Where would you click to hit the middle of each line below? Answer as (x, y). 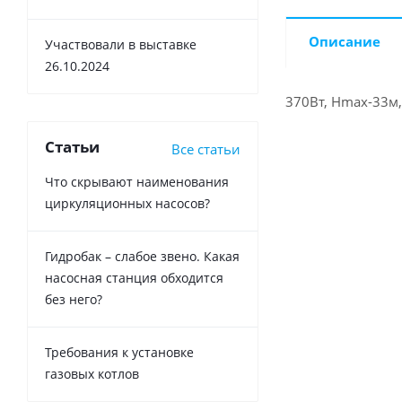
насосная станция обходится (134, 278)
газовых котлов (92, 374)
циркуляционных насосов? (127, 204)
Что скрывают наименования (137, 182)
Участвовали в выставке (121, 45)
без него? (74, 300)
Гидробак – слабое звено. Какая (142, 257)
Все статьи (206, 149)
